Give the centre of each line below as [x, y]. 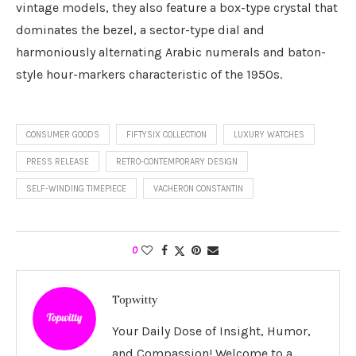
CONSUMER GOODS [63, 135]
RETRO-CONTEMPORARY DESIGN [177, 162]
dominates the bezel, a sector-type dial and [140, 30]
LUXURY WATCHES [269, 135]
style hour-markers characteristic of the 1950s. [149, 75]
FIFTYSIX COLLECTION [166, 135]
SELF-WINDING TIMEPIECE [76, 189]
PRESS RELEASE [58, 162]
